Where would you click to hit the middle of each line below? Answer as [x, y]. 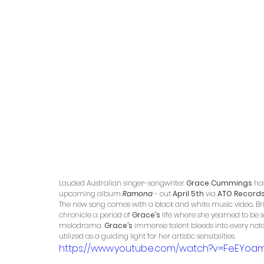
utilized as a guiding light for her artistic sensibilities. [148, 236]
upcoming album [91, 194]
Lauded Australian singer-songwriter [122, 183]
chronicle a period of [95, 215]
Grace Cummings [219, 183]
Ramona [138, 194]
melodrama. [82, 226]
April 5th [189, 194]
